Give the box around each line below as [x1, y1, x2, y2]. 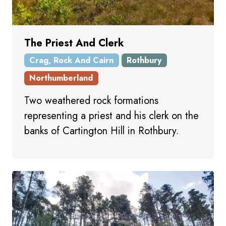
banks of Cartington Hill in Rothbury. [24, 123, 179, 138]
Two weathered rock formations [24, 93, 158, 108]
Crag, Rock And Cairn [29, 54, 114, 66]
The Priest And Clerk [24, 36, 124, 51]
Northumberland [29, 72, 93, 84]
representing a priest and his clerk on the [24, 108, 199, 123]
